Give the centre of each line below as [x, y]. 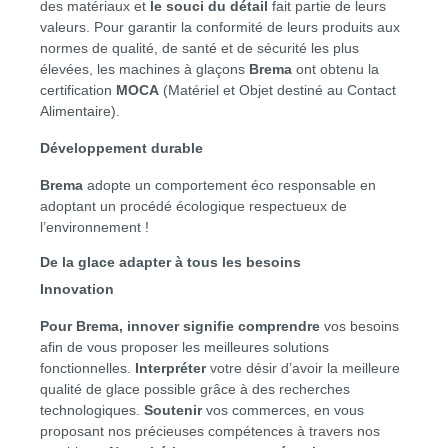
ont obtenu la [335, 68]
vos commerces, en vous [285, 409]
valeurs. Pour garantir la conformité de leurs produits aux [220, 26]
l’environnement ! [94, 226]
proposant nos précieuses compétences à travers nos [210, 430]
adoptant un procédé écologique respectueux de [193, 205]
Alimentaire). [80, 110]
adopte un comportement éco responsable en [229, 184]
